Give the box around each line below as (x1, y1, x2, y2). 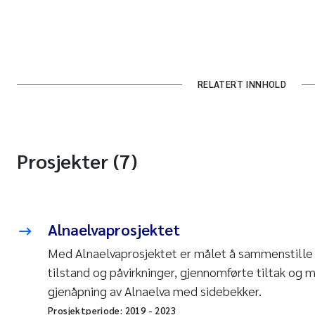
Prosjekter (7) (17, 148, 137, 173)
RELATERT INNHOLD (197, 78, 287, 90)
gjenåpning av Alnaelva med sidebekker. (48, 283, 262, 299)
